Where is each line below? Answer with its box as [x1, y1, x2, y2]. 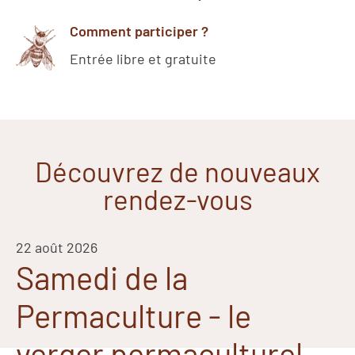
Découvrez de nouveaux [35, 154, 320, 188]
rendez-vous [102, 181, 253, 216]
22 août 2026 [16, 238, 97, 256]
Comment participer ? [70, 21, 208, 40]
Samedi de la [16, 258, 188, 296]
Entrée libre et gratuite [70, 49, 216, 67]
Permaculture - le [16, 296, 251, 334]
